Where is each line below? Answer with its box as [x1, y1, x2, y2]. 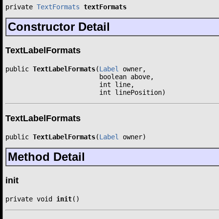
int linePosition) [5, 88, 166, 96]
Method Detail [8, 150, 85, 163]
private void [5, 195, 56, 203]
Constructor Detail [8, 20, 110, 33]
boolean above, [5, 72, 154, 81]
